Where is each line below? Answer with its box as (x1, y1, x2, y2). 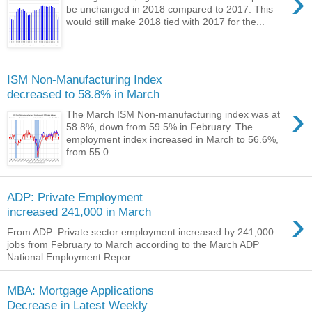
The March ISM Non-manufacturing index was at (66, 108, 281, 120)
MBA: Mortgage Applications (7, 283, 154, 298)
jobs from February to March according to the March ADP (7, 238, 259, 250)
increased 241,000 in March (7, 204, 151, 219)
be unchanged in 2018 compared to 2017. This (66, 3, 274, 15)
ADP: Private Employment (7, 189, 143, 204)
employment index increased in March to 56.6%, (66, 133, 279, 145)
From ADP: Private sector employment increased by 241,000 (7, 226, 274, 237)
